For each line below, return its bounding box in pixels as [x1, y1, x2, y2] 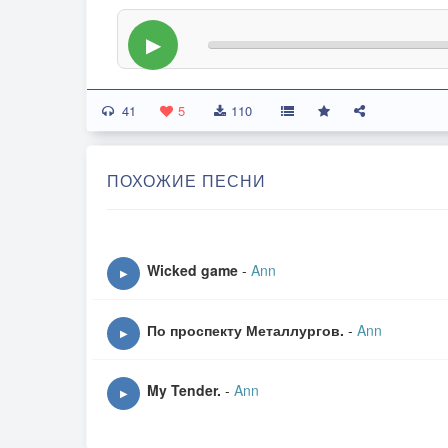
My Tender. [147, 380, 225, 400]
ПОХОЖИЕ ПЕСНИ [107, 169, 266, 192]
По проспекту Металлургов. [147, 320, 344, 340]
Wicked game [147, 260, 238, 280]
